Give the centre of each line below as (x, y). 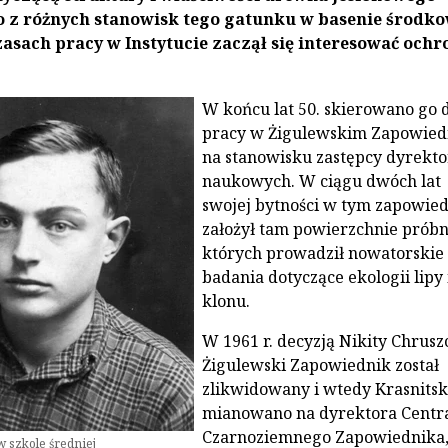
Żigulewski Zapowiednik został (320, 364)
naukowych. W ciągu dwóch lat (321, 180)
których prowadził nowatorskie (322, 252)
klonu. (225, 300)
